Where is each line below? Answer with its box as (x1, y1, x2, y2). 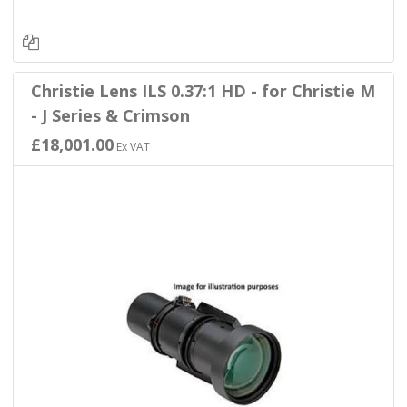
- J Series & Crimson (30, 104, 190, 127)
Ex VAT (113, 139, 150, 155)
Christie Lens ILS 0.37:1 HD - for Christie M (30, 80, 375, 103)
